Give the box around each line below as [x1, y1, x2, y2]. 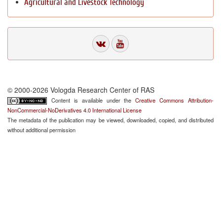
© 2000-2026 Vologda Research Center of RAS [7, 85, 154, 95]
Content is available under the [51, 96, 136, 104]
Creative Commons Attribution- [135, 96, 214, 104]
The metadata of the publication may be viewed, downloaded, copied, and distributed [7, 116, 214, 124]
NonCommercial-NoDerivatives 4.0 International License [7, 106, 142, 114]
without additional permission [7, 126, 75, 134]
